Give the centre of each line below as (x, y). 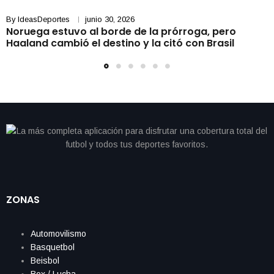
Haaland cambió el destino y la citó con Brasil (121, 43)
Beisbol (45, 260)
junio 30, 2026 (110, 19)
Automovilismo (58, 233)
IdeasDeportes (44, 19)
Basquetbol (53, 247)
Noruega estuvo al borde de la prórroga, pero (121, 31)
